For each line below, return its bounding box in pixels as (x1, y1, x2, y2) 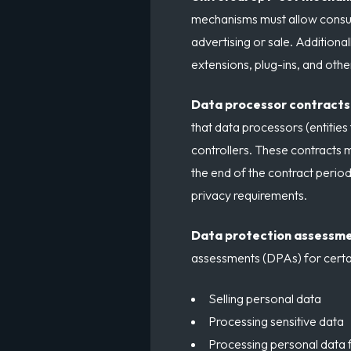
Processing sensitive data (208, 313, 344, 329)
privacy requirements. (191, 186, 307, 203)
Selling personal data (208, 290, 321, 306)
